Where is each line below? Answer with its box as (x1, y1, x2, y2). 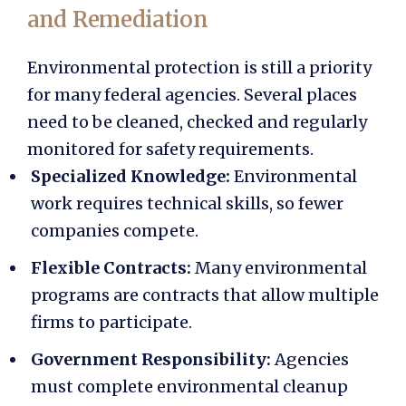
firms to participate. (31, 312, 192, 333)
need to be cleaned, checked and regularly (27, 111, 367, 133)
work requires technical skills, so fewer (31, 193, 343, 215)
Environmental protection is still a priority (27, 57, 372, 79)
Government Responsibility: (31, 348, 275, 370)
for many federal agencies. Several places (27, 84, 357, 106)
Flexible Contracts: (31, 257, 195, 279)
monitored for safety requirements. (27, 139, 314, 160)
